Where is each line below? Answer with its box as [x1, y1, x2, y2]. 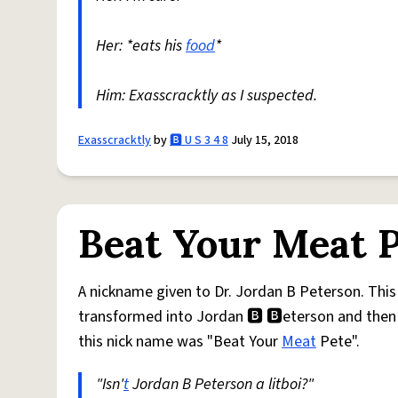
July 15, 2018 [228, 131, 298, 149]
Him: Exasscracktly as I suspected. [96, 84, 317, 107]
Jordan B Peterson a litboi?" [129, 373, 314, 395]
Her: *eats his [96, 35, 186, 57]
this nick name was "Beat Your [78, 330, 282, 353]
